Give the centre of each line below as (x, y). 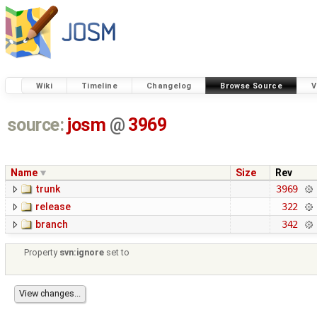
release (53, 207)
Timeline (99, 86)
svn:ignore (82, 253)
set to (117, 253)
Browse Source (252, 86)
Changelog (169, 86)
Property (42, 253)
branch (52, 225)
